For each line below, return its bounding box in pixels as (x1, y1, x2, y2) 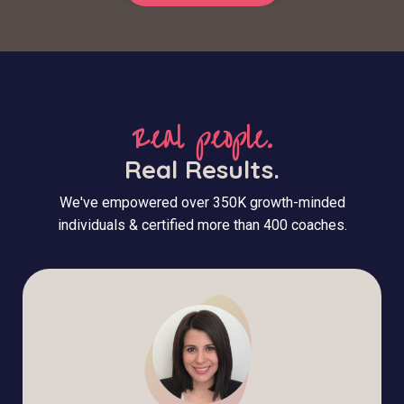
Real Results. (124, 153, 280, 186)
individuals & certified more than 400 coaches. (57, 216, 347, 234)
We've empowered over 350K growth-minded (59, 194, 345, 212)
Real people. (132, 113, 272, 166)
